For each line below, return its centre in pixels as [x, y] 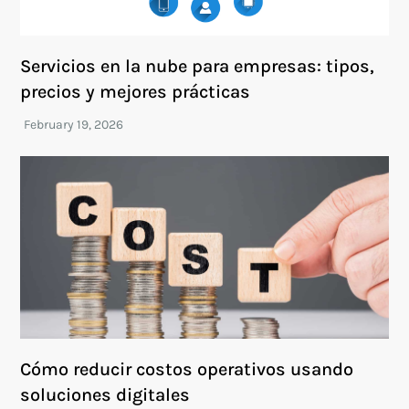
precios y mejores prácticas [136, 92]
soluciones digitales [105, 395]
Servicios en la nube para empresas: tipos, [198, 66]
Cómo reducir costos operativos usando [187, 369]
